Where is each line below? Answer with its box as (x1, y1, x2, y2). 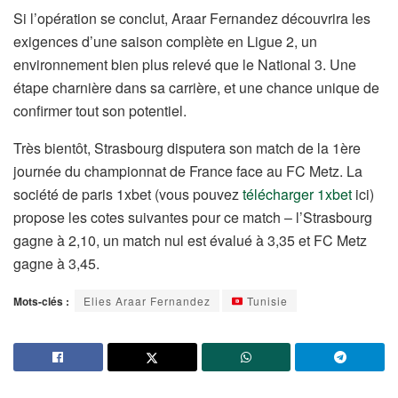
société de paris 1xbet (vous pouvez (13, 184, 243, 205)
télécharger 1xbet (243, 184, 352, 205)
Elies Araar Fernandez (84, 293, 211, 309)
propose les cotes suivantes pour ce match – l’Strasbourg (13, 207, 372, 228)
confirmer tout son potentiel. (13, 100, 187, 122)
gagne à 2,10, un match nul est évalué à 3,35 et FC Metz (13, 230, 367, 251)
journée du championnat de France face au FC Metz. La (13, 161, 362, 182)
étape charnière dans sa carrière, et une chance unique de (13, 77, 379, 99)
